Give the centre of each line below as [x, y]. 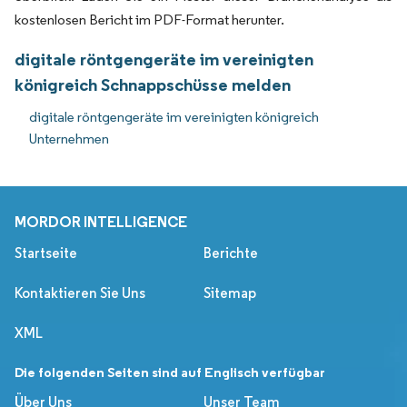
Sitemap [230, 293]
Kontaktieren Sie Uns [80, 293]
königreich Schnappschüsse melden [153, 85]
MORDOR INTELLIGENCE [101, 222]
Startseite [46, 253]
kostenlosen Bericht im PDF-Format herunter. [149, 20]
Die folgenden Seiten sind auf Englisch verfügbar [170, 372]
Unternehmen [69, 139]
